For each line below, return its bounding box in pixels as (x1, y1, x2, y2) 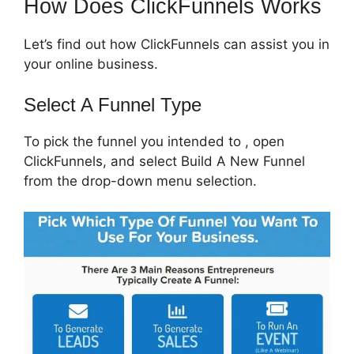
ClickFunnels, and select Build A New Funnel (24, 153, 305, 170)
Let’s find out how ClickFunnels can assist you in (24, 36, 330, 52)
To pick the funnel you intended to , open (24, 134, 284, 150)
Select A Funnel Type (24, 94, 201, 116)
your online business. (24, 55, 158, 72)
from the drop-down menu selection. (24, 173, 257, 190)
